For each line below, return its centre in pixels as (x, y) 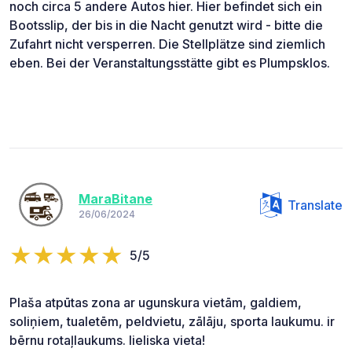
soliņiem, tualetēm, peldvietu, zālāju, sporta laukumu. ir (172, 321)
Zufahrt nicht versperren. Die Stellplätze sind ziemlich (167, 44)
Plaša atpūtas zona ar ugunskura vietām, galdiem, (156, 302)
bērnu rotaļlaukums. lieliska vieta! (107, 340)
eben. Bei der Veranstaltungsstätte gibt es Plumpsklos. (170, 62)
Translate (315, 205)
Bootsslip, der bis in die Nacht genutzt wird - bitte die (166, 25)
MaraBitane (115, 199)
